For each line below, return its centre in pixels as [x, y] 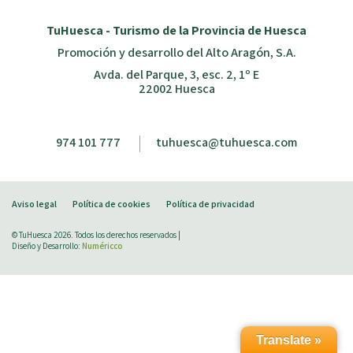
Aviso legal [34, 203]
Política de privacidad [210, 203]
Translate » [289, 340]
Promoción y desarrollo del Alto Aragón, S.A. [176, 52]
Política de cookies [111, 203]
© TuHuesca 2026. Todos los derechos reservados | [96, 234]
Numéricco [102, 245]
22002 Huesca [176, 88]
